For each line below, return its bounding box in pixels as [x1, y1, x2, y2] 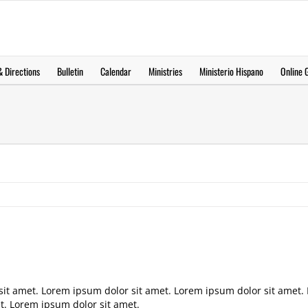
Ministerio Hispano [199, 63, 263, 78]
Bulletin [56, 63, 83, 78]
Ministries [148, 63, 182, 78]
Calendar [100, 63, 131, 78]
